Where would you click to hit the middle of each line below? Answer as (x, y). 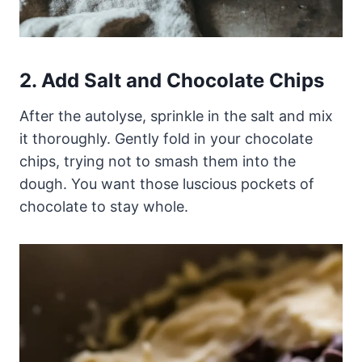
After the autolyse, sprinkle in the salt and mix (176, 116)
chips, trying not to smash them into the (158, 162)
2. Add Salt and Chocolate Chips (172, 81)
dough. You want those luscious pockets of (167, 184)
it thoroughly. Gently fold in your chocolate (166, 139)
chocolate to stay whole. (104, 207)
